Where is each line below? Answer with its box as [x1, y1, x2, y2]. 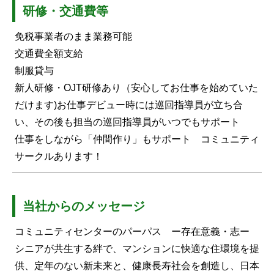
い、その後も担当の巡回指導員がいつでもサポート [15, 116, 240, 127]
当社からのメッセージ [23, 199, 145, 213]
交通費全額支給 [15, 48, 83, 59]
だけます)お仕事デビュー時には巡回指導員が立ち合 [15, 99, 243, 110]
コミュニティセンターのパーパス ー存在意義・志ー [15, 226, 250, 237]
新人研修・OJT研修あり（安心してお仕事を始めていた [15, 82, 258, 93]
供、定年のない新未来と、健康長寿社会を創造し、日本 [15, 260, 259, 271]
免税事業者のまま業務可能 [15, 31, 132, 42]
